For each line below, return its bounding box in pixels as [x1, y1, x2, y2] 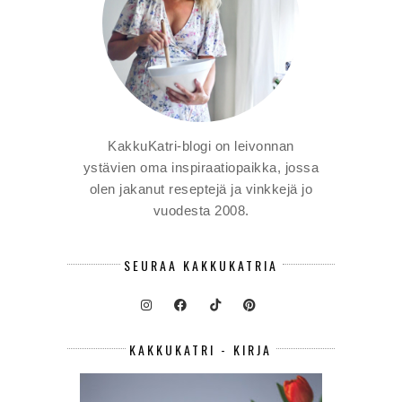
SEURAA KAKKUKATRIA [124, 256, 278, 275]
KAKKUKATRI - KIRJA [129, 339, 272, 359]
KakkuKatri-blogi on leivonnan [108, 137, 294, 153]
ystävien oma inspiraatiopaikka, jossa [83, 159, 319, 175]
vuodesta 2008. [153, 202, 249, 218]
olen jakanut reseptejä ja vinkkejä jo [89, 180, 313, 197]
